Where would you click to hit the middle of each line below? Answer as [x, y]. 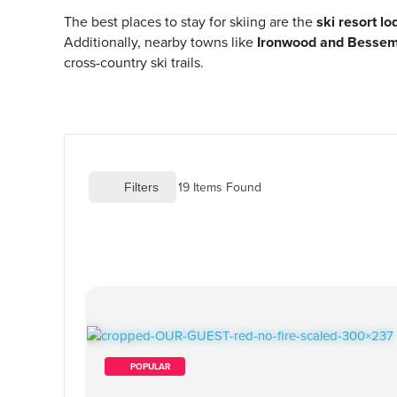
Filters [140, 187]
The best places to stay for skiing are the [190, 21]
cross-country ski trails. [134, 62]
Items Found [226, 187]
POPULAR [145, 366]
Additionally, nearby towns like [160, 42]
